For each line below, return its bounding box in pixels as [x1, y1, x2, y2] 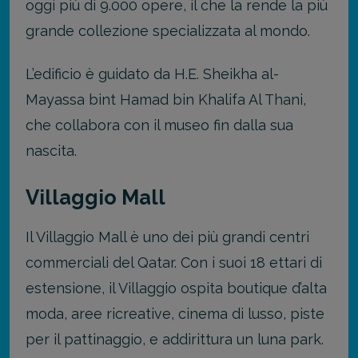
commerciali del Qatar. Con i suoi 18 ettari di [26, 253, 322, 271]
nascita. [26, 142, 77, 160]
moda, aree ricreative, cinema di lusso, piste [26, 304, 324, 322]
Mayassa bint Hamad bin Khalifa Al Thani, [26, 91, 306, 109]
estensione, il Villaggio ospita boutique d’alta [26, 279, 327, 296]
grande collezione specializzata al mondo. [26, 22, 310, 39]
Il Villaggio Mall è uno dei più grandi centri [26, 228, 309, 245]
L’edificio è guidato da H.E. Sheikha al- [26, 66, 279, 83]
